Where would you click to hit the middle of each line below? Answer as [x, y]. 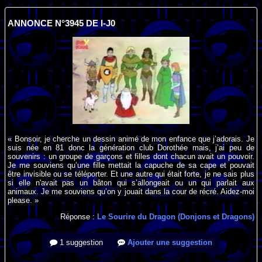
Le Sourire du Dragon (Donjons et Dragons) [175, 217]
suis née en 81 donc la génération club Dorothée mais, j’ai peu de [131, 148]
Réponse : [78, 217]
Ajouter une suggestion [169, 243]
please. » [23, 201]
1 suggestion [80, 243]
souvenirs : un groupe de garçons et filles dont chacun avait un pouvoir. [131, 157]
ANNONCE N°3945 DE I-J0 [62, 24]
